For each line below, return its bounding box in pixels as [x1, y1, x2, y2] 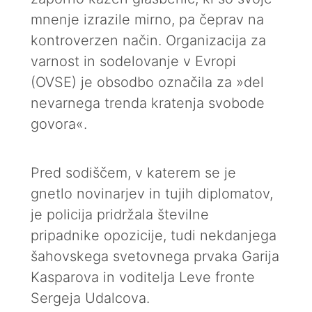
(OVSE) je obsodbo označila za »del [31, 74, 264, 91]
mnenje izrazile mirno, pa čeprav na [31, 11, 264, 28]
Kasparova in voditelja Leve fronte [31, 269, 255, 286]
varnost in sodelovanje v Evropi [31, 53, 236, 70]
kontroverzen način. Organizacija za [31, 32, 266, 49]
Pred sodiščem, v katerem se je [31, 164, 236, 181]
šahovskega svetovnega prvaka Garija [31, 248, 279, 265]
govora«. [31, 116, 87, 132]
